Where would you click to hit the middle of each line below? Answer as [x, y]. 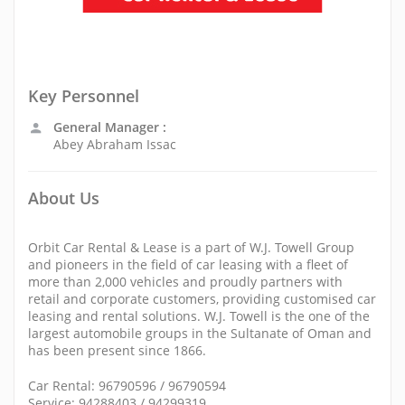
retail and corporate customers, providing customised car [202, 299]
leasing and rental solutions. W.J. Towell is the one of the [199, 316]
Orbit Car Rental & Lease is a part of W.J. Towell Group [191, 247]
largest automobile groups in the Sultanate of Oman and [200, 333]
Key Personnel [84, 96]
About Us [64, 198]
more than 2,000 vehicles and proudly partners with [185, 282]
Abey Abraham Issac [115, 144]
